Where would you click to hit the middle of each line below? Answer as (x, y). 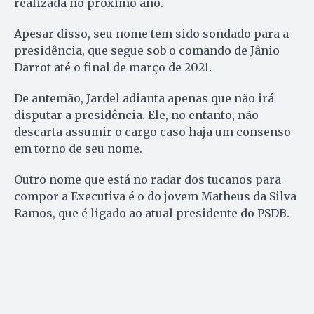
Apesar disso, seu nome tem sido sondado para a (151, 34)
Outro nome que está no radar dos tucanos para (148, 180)
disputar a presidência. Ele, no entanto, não (136, 115)
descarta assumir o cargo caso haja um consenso (152, 132)
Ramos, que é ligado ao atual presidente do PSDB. (152, 213)
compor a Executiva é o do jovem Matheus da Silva (155, 197)
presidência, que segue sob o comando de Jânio (147, 51)
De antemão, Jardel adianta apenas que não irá (144, 98)
